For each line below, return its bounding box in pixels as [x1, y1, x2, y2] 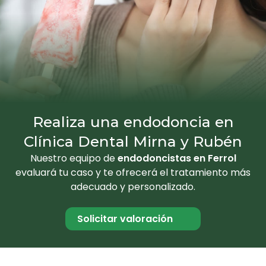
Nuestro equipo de [30, 151, 118, 165]
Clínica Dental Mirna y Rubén [24, 132, 242, 150]
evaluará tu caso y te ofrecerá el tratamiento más [15, 165, 251, 179]
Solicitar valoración [77, 211, 173, 226]
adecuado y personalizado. [71, 179, 195, 194]
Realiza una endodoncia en [32, 112, 234, 131]
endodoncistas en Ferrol [117, 151, 236, 165]
